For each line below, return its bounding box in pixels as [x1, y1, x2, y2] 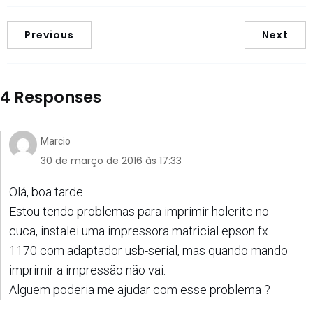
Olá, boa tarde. [9, 184, 85, 199]
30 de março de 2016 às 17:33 [41, 153, 182, 168]
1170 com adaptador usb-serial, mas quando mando [9, 242, 288, 258]
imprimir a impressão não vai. [9, 262, 166, 277]
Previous [24, 28, 74, 42]
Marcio [41, 135, 71, 147]
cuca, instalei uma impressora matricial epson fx [9, 223, 268, 238]
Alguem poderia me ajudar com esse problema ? [9, 282, 270, 297]
